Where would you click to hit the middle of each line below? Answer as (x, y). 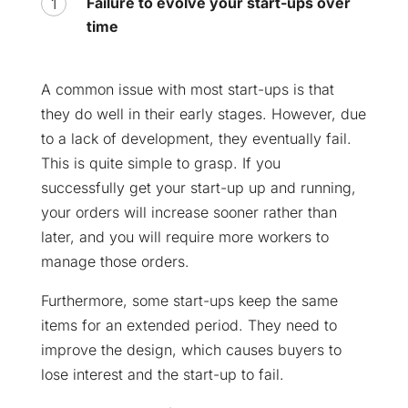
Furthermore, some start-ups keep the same (189, 300)
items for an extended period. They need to (189, 325)
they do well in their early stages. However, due (203, 113)
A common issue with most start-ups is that (187, 89)
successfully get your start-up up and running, (198, 187)
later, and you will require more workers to (184, 236)
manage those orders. (115, 261)
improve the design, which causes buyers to (191, 349)
